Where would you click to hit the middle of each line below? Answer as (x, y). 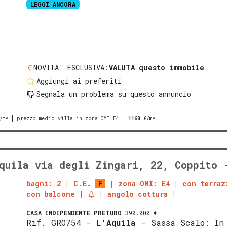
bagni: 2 (44, 183)
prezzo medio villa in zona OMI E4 (68, 118)
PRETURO (108, 213)
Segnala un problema (75, 94)
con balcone (51, 194)
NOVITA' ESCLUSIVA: (71, 67)
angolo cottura (138, 194)
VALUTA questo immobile (157, 67)
